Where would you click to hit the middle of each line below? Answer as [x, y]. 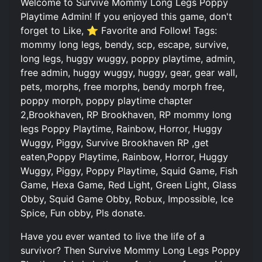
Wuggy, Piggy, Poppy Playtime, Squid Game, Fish [129, 170]
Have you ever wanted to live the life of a [113, 236]
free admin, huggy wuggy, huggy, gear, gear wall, [129, 72]
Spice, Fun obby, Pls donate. [83, 213]
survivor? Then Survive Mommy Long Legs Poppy [130, 250]
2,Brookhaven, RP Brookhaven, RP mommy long [126, 114]
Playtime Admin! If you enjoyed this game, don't [126, 16]
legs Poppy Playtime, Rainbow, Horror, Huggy [121, 128]
